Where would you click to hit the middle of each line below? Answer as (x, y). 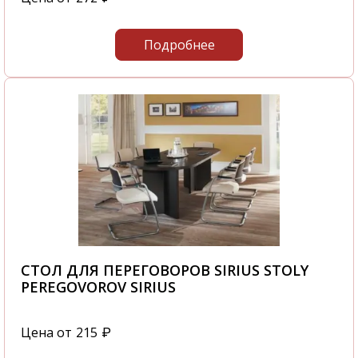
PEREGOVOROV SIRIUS (98, 287)
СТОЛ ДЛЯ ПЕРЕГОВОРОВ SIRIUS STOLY (165, 270)
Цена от (46, 333)
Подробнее (179, 45)
